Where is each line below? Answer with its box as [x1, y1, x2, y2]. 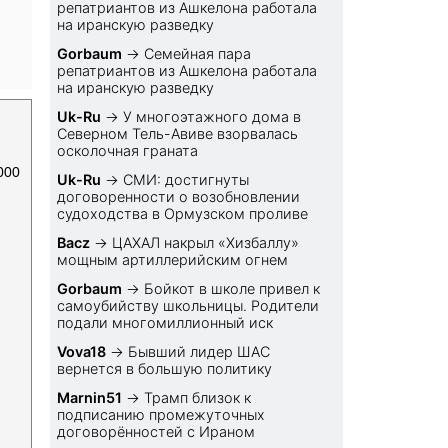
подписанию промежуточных [57, 406, 266, 424]
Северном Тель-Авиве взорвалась [57, 125, 299, 143]
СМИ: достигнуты [123, 171, 250, 189]
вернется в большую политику [57, 360, 273, 378]
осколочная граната [57, 142, 199, 160]
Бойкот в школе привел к [144, 280, 321, 298]
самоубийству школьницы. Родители [57, 297, 320, 315]
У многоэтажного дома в [123, 108, 302, 126]
